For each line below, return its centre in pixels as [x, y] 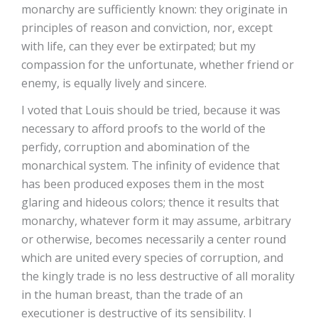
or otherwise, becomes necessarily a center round [154, 239]
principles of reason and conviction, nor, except [147, 28]
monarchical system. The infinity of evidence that [150, 165]
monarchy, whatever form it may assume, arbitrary [156, 221]
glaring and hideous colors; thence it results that [150, 202]
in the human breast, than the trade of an [132, 295]
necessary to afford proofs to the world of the [143, 128]
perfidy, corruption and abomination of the [136, 147]
